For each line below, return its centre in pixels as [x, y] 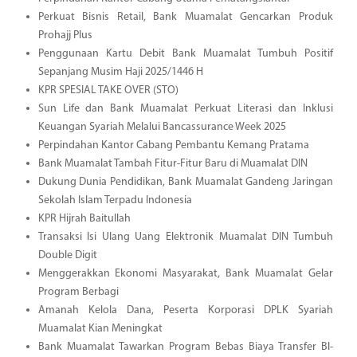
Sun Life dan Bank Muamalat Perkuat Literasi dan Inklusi [185, 108]
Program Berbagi [78, 292]
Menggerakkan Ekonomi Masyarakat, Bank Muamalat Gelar [185, 273]
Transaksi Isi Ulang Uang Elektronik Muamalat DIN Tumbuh [185, 237]
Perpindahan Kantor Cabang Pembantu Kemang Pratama [173, 145]
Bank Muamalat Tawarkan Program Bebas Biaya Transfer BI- [185, 347]
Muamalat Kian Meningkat [100, 328]
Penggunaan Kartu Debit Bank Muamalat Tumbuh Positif [185, 53]
